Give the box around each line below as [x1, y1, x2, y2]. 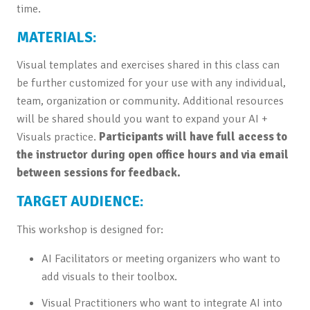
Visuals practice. [16, 129, 99, 145]
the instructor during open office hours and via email [16, 147, 289, 163]
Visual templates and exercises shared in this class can [16, 57, 280, 73]
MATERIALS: [16, 28, 97, 46]
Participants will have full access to [98, 129, 287, 145]
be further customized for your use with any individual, [16, 75, 286, 91]
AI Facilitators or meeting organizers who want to [41, 250, 280, 266]
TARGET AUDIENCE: [16, 192, 144, 211]
